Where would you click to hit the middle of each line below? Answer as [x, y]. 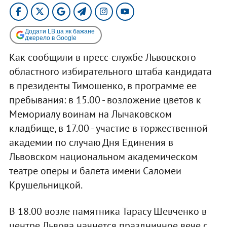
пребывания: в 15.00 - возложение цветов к [105, 100]
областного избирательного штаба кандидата [110, 71]
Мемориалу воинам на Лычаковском [90, 114]
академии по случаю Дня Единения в [91, 142]
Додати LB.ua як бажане [60, 31]
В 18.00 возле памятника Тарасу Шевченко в [108, 211]
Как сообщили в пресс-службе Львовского [102, 57]
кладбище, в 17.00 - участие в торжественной [108, 128]
